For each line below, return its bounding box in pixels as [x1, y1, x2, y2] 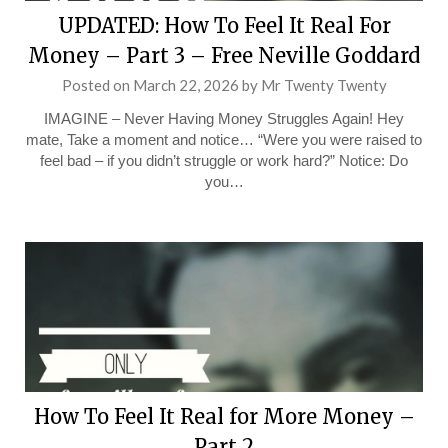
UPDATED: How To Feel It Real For [57, 13, 391, 38]
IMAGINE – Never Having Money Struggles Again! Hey [44, 110, 404, 127]
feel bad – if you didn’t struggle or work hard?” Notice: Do [40, 152, 408, 169]
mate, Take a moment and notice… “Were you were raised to [26, 131, 422, 148]
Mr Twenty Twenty [260, 76, 387, 94]
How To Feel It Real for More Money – [33, 404, 415, 429]
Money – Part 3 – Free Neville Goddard [28, 43, 420, 68]
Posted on [61, 76, 133, 94]
